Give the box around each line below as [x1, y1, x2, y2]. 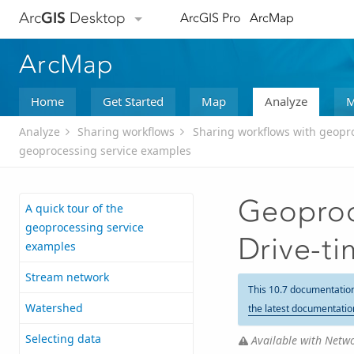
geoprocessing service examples [19, 143, 191, 159]
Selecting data [25, 331, 101, 347]
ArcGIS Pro [179, 10, 241, 26]
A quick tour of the [25, 201, 123, 217]
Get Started [102, 92, 164, 109]
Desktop [66, 9, 126, 28]
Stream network [25, 269, 109, 285]
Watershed [25, 300, 83, 316]
